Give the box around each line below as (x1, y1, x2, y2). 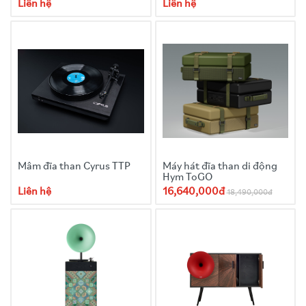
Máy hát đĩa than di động (162, 161, 277, 172)
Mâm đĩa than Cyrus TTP (18, 161, 130, 172)
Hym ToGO (162, 171, 212, 183)
